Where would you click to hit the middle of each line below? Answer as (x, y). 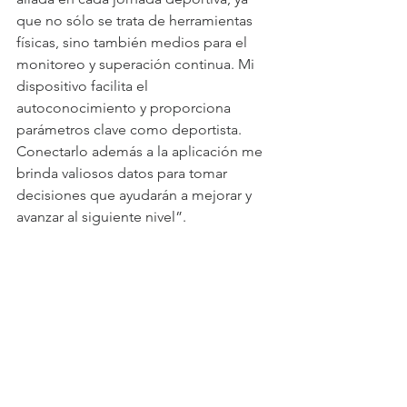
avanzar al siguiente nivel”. (101, 216)
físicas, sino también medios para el (134, 42)
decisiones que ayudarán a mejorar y (136, 194)
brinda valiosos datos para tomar (124, 173)
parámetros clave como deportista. (131, 129)
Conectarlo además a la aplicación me (141, 151)
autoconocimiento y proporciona (125, 107)
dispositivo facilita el (84, 85)
